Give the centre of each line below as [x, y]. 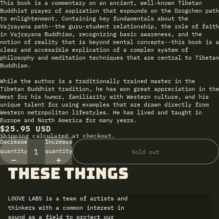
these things [68, 173]
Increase [59, 142]
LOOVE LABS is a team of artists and [68, 198]
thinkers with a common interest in [66, 208]
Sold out [146, 152]
